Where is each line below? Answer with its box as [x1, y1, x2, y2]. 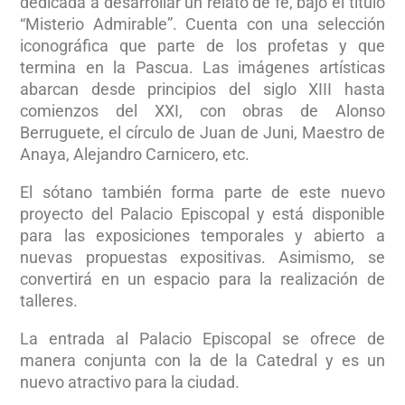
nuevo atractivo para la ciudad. [20, 372, 240, 391]
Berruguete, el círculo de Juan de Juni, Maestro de [20, 122, 385, 142]
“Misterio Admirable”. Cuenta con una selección [20, 14, 385, 33]
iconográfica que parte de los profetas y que [20, 35, 385, 55]
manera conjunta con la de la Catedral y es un [20, 350, 385, 370]
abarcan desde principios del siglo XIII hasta [20, 79, 385, 99]
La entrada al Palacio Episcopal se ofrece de [20, 328, 385, 348]
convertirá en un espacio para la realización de [20, 268, 385, 288]
